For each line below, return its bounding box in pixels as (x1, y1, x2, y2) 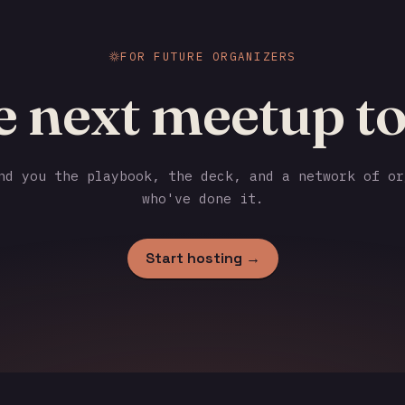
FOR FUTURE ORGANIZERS (120, 49, 297, 64)
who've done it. (141, 189, 264, 207)
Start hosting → (145, 248, 260, 268)
